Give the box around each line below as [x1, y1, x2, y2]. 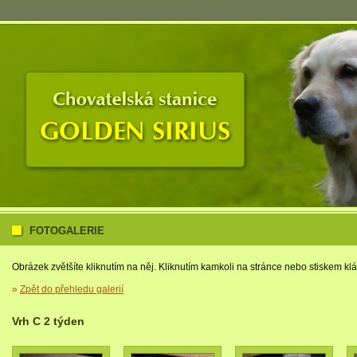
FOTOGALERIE [29, 225, 104, 237]
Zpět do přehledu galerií [20, 284, 124, 295]
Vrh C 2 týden [12, 315, 84, 328]
